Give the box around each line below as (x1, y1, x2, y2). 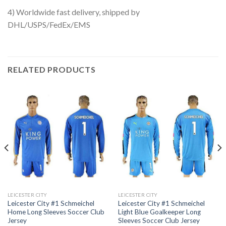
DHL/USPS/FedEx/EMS (8, 20, 90, 30)
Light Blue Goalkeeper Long (118, 207, 201, 216)
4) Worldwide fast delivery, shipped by (8, 7, 140, 17)
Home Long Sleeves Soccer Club (7, 207, 104, 216)
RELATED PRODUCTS (8, 65, 96, 75)
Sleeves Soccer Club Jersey (118, 216, 200, 224)
